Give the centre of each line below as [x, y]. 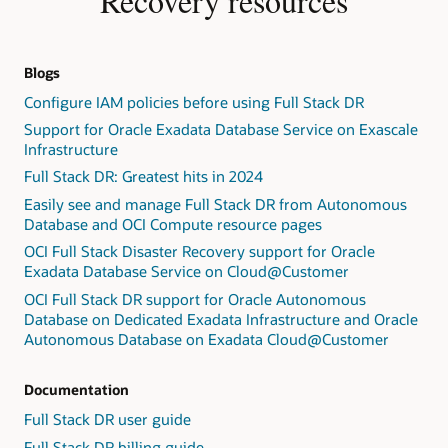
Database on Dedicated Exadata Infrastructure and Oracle [221, 318]
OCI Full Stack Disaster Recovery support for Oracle [199, 251]
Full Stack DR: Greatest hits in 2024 [143, 176]
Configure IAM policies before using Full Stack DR [194, 101]
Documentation [76, 390]
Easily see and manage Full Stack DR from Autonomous [215, 203]
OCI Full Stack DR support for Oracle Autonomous [195, 298]
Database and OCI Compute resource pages [173, 223]
